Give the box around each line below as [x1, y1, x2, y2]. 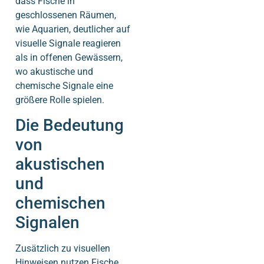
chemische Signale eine [15, 80, 113, 91]
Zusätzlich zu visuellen [15, 243, 110, 255]
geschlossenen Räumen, [15, 9, 116, 21]
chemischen [15, 193, 105, 213]
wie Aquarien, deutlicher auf [15, 23, 130, 35]
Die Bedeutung [15, 115, 124, 136]
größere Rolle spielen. [15, 94, 104, 105]
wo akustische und [15, 65, 93, 77]
